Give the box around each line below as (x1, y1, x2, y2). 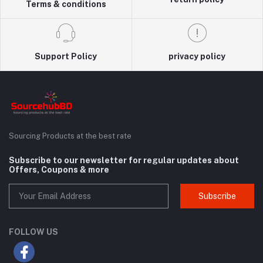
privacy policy (168, 52, 226, 62)
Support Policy (35, 52, 97, 62)
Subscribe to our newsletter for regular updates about (9, 156, 239, 166)
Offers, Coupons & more (9, 165, 109, 175)
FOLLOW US (9, 227, 58, 237)
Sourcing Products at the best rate (9, 131, 131, 141)
